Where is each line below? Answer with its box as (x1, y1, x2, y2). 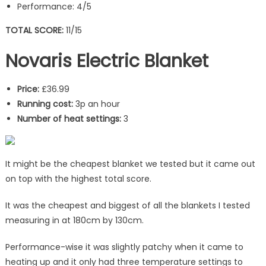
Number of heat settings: (17, 112, 121, 125)
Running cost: (17, 97, 73, 110)
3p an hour (72, 97, 120, 110)
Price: (17, 83, 42, 95)
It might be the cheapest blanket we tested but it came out (5, 157, 255, 170)
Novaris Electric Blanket (5, 48, 208, 74)
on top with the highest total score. (5, 172, 151, 185)
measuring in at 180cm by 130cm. (5, 214, 144, 226)
